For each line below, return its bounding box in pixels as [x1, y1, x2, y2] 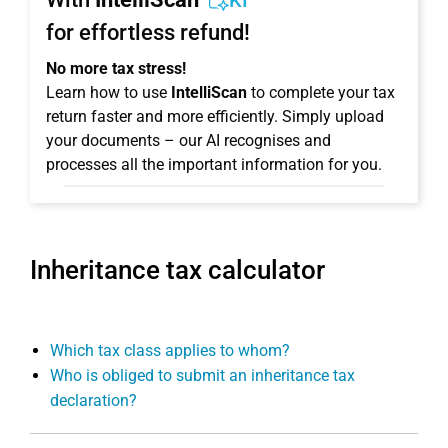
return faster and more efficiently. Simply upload [46, 107, 384, 126]
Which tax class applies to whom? [50, 341, 290, 360]
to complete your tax [247, 83, 395, 102]
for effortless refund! [46, 20, 250, 45]
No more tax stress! [46, 59, 186, 78]
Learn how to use [46, 83, 171, 102]
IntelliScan [171, 83, 247, 102]
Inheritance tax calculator [30, 255, 325, 285]
